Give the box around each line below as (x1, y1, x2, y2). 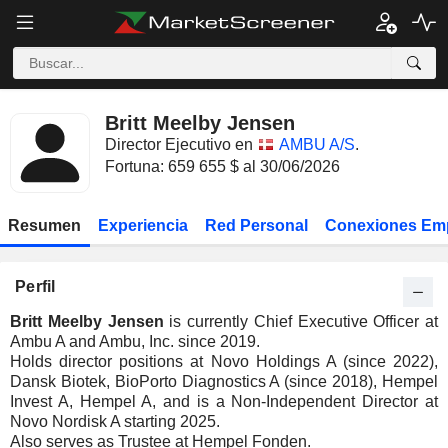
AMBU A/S (279, 136, 355, 153)
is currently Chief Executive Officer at (163, 313, 438, 330)
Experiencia (98, 217, 189, 234)
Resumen (8, 217, 82, 234)
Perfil (15, 278, 56, 295)
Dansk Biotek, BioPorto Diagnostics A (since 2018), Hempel (10, 373, 438, 390)
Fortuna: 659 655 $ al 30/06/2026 (105, 158, 340, 175)
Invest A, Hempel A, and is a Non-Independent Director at (10, 393, 438, 410)
